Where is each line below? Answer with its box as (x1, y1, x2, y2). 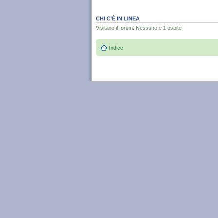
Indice (109, 45, 123, 51)
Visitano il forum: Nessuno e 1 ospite (96, 24, 182, 31)
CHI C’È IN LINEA (96, 15, 140, 21)
